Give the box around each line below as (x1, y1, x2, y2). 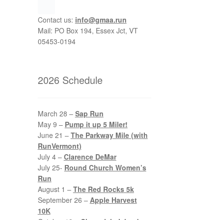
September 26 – (37, 194, 90, 205)
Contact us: (37, 15, 75, 25)
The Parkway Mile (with (70, 130, 148, 140)
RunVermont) (37, 140, 82, 151)
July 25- (37, 162, 64, 172)
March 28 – (37, 108, 75, 118)
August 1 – (37, 184, 73, 194)
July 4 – (37, 151, 64, 162)
